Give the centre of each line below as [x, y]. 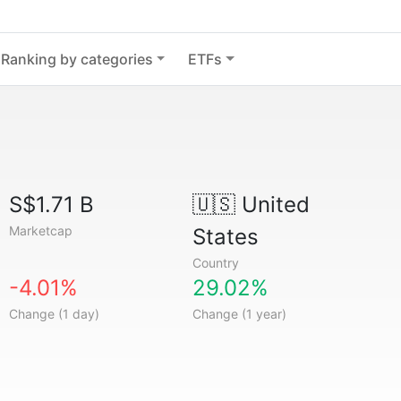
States [225, 237]
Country [215, 263]
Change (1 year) [239, 314]
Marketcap [41, 230]
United [272, 205]
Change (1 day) [55, 314]
